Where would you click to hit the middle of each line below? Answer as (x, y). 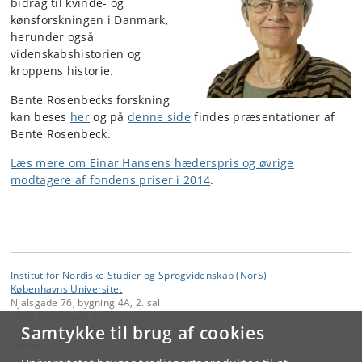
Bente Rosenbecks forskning (90, 100)
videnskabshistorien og (76, 54)
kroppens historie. (62, 71)
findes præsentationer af (263, 117)
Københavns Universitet (67, 288)
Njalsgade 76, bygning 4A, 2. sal (86, 302)
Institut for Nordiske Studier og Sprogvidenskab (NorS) (139, 275)
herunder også (52, 37)
